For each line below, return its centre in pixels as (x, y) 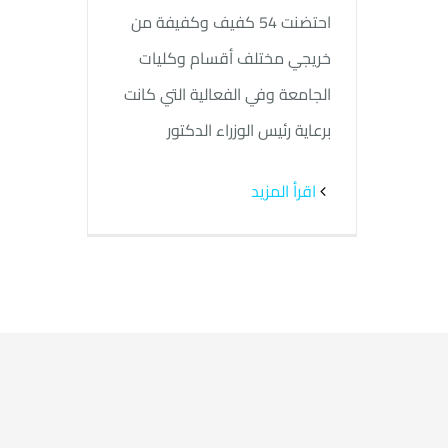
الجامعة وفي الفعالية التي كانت (227, 93)
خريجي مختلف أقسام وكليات (235, 57)
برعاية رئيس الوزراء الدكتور (249, 129)
